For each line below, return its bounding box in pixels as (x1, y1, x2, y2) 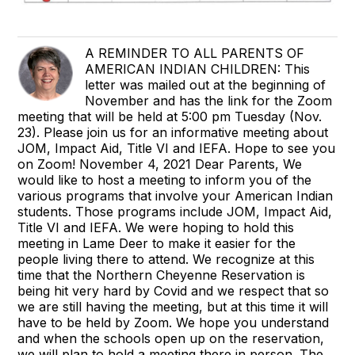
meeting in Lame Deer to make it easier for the (17, 235, 296, 252)
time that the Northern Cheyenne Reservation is (17, 267, 306, 284)
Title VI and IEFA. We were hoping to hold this (17, 219, 295, 236)
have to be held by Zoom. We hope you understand (17, 315, 330, 331)
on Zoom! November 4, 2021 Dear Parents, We (17, 156, 303, 173)
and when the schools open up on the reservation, (17, 330, 325, 347)
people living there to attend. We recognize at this (17, 251, 315, 268)
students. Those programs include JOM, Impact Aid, (17, 204, 333, 220)
